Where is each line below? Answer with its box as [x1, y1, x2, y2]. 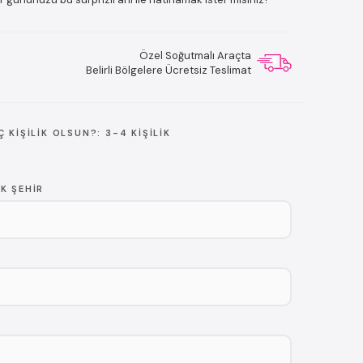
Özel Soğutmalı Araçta [139, 49, 251, 62]
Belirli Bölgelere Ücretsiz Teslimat [85, 63, 251, 77]
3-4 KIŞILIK [105, 127, 171, 139]
